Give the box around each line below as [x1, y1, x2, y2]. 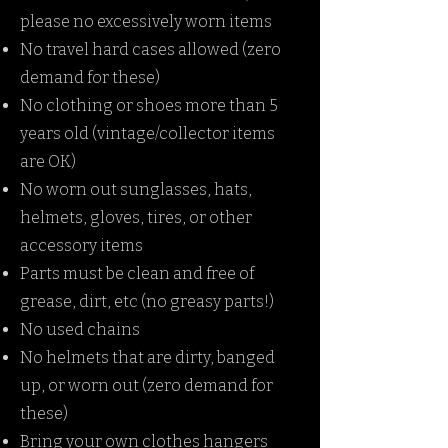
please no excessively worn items [20, 12, 272, 31]
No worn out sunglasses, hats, [20, 180, 252, 199]
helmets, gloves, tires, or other [20, 208, 252, 227]
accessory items [20, 236, 143, 255]
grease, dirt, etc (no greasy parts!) [20, 292, 274, 311]
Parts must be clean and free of [20, 264, 254, 283]
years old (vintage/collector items [20, 124, 275, 143]
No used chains [20, 320, 140, 339]
